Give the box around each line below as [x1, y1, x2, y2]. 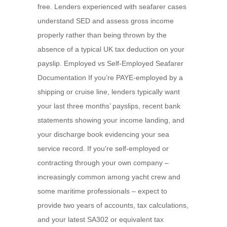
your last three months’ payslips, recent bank [37, 102, 180, 110]
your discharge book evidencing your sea [37, 130, 169, 138]
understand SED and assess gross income [37, 17, 174, 25]
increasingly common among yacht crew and [37, 173, 180, 181]
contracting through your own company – [37, 159, 169, 167]
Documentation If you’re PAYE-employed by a [37, 73, 183, 82]
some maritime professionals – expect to [37, 187, 167, 195]
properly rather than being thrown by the [37, 31, 167, 39]
